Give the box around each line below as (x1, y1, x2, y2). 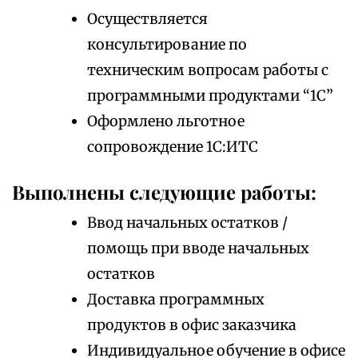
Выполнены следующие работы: (12, 179, 316, 205)
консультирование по (87, 35, 247, 54)
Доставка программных (87, 290, 265, 309)
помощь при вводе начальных (87, 239, 309, 258)
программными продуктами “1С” (87, 86, 333, 105)
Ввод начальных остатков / (87, 213, 288, 233)
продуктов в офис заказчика (87, 316, 296, 335)
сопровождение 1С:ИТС (87, 137, 258, 157)
